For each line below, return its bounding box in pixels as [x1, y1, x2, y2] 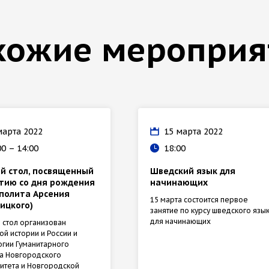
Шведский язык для [150, 165, 235, 177]
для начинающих [150, 216, 211, 226]
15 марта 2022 [163, 125, 223, 137]
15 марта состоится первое [150, 195, 248, 204]
